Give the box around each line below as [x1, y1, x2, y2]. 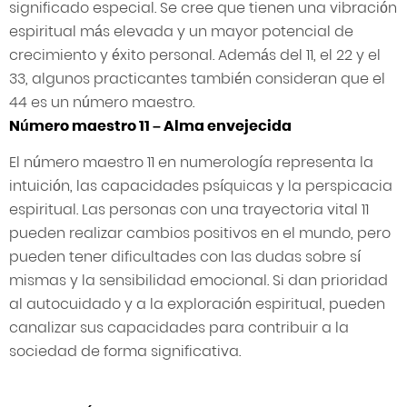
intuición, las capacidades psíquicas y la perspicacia [9, 175, 392, 197]
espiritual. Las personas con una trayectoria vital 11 [9, 199, 369, 221]
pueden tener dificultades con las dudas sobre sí [9, 246, 361, 268]
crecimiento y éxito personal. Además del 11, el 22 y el [9, 45, 381, 66]
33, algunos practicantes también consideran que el [9, 68, 385, 90]
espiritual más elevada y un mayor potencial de [9, 21, 353, 43]
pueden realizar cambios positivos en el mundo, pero [9, 223, 391, 244]
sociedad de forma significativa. [9, 341, 241, 362]
